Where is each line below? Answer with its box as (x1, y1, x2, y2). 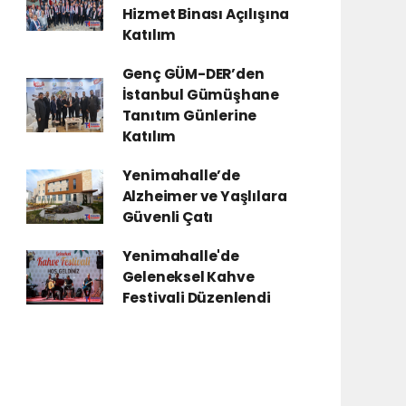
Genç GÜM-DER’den (121, 64, 265, 83)
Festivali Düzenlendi (121, 288, 271, 307)
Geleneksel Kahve (121, 267, 255, 286)
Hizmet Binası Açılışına (121, 5, 290, 24)
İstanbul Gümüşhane (121, 85, 280, 104)
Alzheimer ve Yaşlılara (121, 187, 287, 206)
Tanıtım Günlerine (121, 106, 257, 125)
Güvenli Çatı (121, 208, 214, 227)
